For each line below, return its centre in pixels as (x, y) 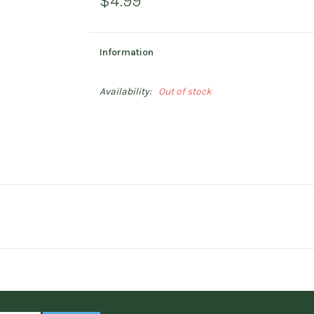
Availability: (125, 91)
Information (126, 52)
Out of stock (185, 91)
